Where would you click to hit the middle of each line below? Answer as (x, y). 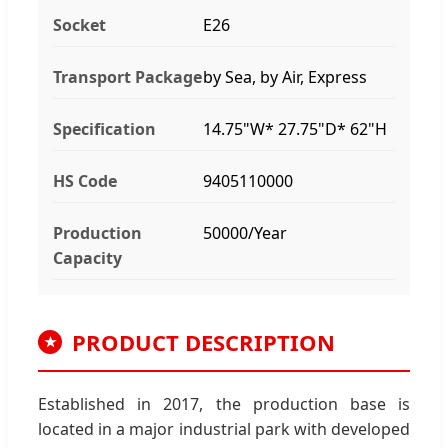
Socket (79, 24)
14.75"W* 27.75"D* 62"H (295, 128)
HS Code (85, 180)
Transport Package (127, 76)
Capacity (87, 257)
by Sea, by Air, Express (285, 76)
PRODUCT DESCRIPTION (203, 341)
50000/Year (245, 232)
